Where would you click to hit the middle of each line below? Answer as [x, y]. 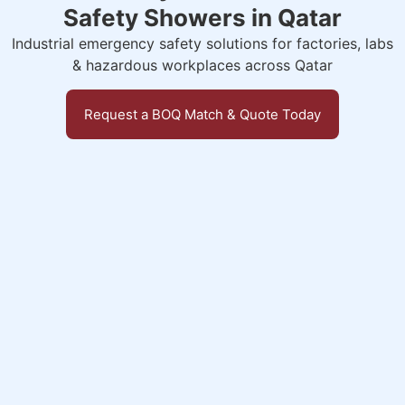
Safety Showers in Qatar [202, 18]
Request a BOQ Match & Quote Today [202, 114]
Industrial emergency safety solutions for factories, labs [202, 44]
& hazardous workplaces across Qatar [202, 66]
